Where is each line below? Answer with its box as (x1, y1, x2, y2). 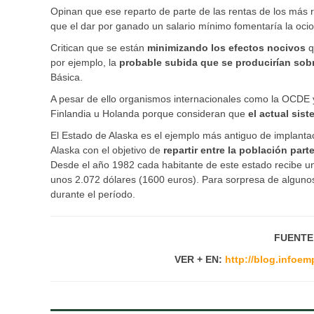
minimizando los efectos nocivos (147, 42, 306, 54)
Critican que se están (50, 42, 147, 54)
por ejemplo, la (50, 57, 119, 69)
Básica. (50, 71, 83, 83)
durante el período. (50, 189, 135, 200)
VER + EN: (174, 254, 225, 266)
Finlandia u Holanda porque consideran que (50, 108, 248, 120)
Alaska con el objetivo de (50, 144, 163, 156)
